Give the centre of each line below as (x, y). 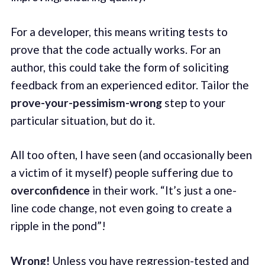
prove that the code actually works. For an (115, 49)
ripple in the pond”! (58, 226)
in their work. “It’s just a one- (163, 190)
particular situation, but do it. (83, 120)
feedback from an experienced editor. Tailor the (130, 85)
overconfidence (50, 190)
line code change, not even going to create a (121, 208)
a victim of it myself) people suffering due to (122, 173)
